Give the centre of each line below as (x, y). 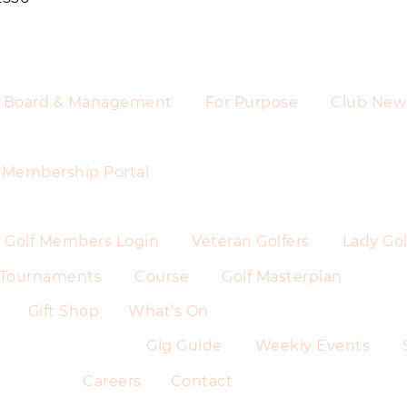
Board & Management (88, 102)
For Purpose (251, 102)
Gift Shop (63, 312)
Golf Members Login (82, 242)
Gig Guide (184, 346)
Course (162, 276)
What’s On (169, 312)
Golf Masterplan (282, 276)
